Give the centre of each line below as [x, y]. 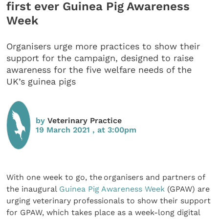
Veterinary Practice [85, 120]
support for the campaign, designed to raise [100, 58]
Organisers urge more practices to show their [103, 46]
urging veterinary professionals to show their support [109, 200]
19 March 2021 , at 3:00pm [86, 130]
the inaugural [33, 189]
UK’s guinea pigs [41, 82]
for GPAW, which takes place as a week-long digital [103, 212]
